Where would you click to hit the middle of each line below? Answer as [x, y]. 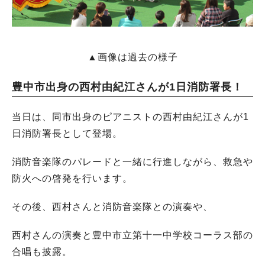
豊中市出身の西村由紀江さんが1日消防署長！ [127, 87]
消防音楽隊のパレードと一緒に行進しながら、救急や [132, 161]
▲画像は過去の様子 [132, 57]
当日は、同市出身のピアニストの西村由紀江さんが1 [130, 117]
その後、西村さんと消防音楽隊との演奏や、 [112, 206]
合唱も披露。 [42, 251]
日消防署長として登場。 [67, 133]
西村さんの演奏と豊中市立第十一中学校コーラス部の [132, 235]
